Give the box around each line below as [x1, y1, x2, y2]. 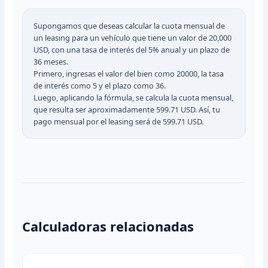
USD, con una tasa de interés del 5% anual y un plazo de [33, 44, 230, 55]
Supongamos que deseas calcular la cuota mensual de [33, 20, 226, 31]
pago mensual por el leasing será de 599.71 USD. [33, 115, 204, 127]
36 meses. [33, 56, 69, 67]
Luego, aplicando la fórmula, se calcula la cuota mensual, [33, 92, 234, 103]
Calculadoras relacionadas [22, 218, 194, 236]
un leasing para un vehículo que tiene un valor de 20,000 [33, 32, 232, 43]
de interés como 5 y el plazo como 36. [33, 80, 166, 91]
